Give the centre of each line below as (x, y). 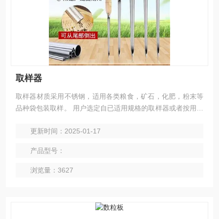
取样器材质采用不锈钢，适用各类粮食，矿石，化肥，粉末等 (109, 96)
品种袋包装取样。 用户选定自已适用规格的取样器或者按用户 (109, 108)
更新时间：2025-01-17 (66, 131)
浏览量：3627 (52, 170)
